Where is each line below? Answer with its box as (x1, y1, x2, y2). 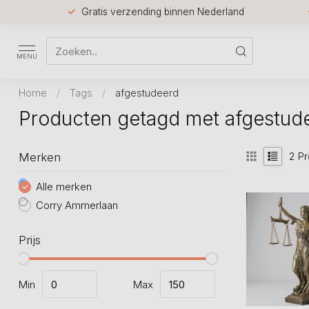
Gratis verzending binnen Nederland (81, 6, 244, 17)
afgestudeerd (115, 87, 179, 99)
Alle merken (36, 180, 92, 193)
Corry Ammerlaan (36, 199, 118, 212)
